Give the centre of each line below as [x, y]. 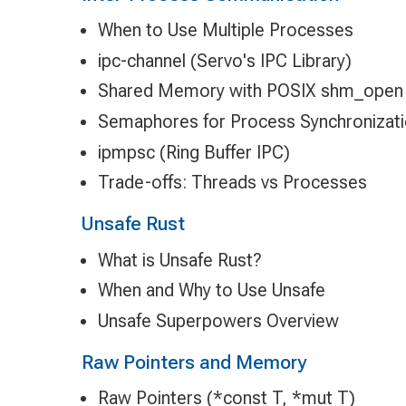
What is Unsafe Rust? [179, 260]
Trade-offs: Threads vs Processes [232, 183]
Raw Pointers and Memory [193, 362]
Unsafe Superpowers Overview [218, 320]
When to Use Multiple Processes [225, 30]
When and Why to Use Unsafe [211, 290]
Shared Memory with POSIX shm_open [250, 91]
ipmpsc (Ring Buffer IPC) [193, 152]
